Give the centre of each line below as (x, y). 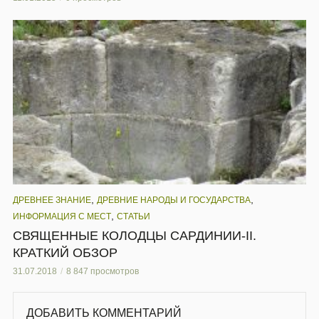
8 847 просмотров (103, 272)
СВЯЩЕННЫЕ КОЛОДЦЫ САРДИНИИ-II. (135, 236)
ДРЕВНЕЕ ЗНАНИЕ (52, 200)
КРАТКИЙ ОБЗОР (65, 253)
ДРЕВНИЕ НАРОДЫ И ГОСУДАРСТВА (174, 200)
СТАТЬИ (134, 217)
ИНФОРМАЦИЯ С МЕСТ (62, 217)
